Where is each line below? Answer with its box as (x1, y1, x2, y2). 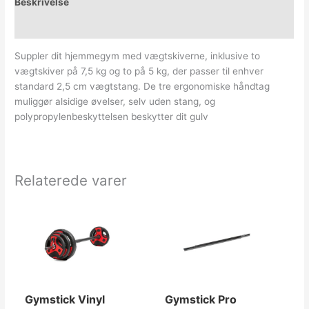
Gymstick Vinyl (25, 292, 106, 307)
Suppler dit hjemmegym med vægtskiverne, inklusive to (14, 50, 261, 62)
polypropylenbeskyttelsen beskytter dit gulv (14, 111, 209, 123)
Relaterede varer (14, 172, 128, 190)
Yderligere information (14, 21, 119, 32)
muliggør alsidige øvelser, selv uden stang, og (14, 96, 216, 108)
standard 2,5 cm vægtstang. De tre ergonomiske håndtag (14, 81, 270, 92)
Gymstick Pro (164, 292, 237, 307)
